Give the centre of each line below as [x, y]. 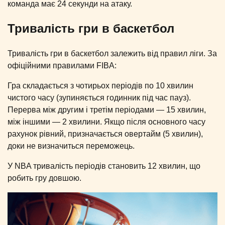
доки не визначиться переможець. [71, 146]
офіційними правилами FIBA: [62, 66]
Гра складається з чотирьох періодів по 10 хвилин [100, 86]
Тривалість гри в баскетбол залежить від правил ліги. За [112, 54]
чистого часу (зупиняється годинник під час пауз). [99, 98]
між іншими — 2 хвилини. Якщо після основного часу [106, 122]
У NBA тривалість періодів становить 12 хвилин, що [104, 166]
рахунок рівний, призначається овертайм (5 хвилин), [105, 134]
